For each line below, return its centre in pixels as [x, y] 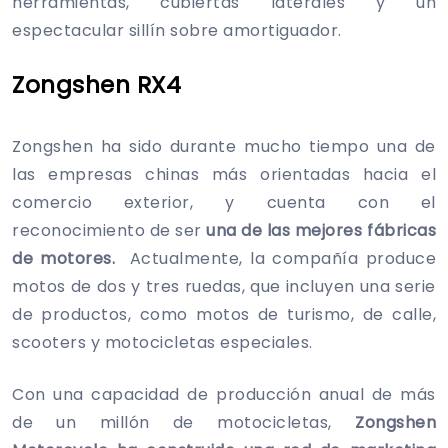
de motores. [71, 258]
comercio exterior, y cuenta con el [224, 202]
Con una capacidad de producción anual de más [224, 394]
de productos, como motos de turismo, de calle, [224, 314]
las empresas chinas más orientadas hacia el [224, 174]
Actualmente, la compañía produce [282, 258]
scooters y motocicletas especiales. [162, 342]
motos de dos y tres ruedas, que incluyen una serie [224, 286]
